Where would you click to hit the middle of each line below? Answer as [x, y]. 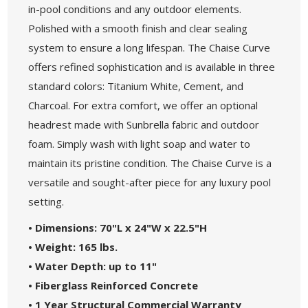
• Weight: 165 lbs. [73, 246]
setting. [46, 201]
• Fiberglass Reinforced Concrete [113, 285]
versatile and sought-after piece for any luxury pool [150, 182]
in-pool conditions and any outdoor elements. [135, 9]
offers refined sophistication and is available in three [152, 66]
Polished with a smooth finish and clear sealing [138, 28]
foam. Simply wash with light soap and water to [140, 143]
